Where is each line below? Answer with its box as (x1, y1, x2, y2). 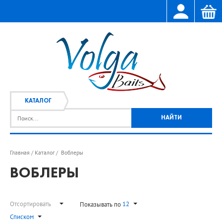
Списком (10, 213, 34, 221)
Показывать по (80, 200, 122, 209)
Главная (10, 149, 30, 156)
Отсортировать (10, 200, 55, 208)
